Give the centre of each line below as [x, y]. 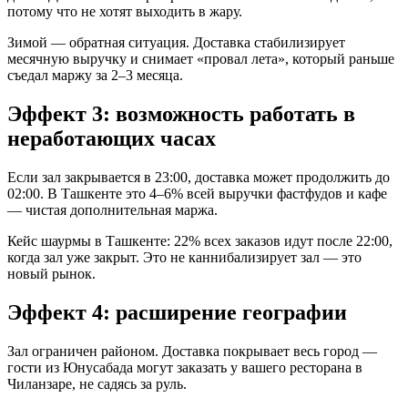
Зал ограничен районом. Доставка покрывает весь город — [192, 351]
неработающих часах [112, 138]
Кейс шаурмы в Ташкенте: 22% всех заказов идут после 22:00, [200, 240]
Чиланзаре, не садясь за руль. [97, 383]
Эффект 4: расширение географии [177, 312]
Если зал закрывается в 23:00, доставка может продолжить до [199, 177]
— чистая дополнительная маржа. [112, 209]
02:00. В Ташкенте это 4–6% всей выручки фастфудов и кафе [197, 193]
